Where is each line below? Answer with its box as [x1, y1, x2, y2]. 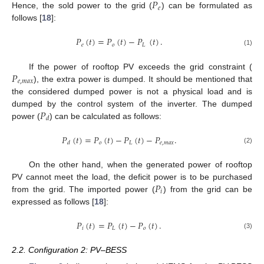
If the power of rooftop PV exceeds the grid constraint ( [28, 61, 252, 71]
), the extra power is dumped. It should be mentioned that [34, 74, 252, 84]
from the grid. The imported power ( [12, 184, 155, 194]
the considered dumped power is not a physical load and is [12, 86, 252, 96]
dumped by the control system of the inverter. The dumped [12, 98, 252, 108]
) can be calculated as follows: [49, 111, 162, 121]
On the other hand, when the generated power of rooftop [28, 159, 252, 169]
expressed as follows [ [12, 196, 94, 206]
